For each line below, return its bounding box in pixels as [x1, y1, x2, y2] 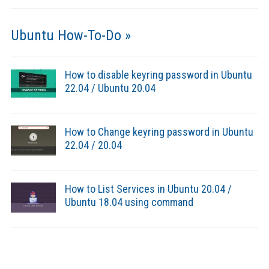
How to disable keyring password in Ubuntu [64, 68, 252, 82]
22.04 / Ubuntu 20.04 [64, 82, 156, 95]
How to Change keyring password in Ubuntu [64, 125, 253, 139]
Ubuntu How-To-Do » [10, 27, 131, 44]
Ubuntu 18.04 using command [64, 196, 193, 209]
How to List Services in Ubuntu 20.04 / [64, 183, 232, 196]
